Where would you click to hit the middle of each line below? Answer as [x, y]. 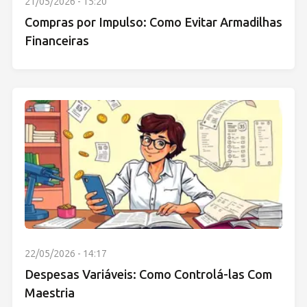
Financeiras [57, 41]
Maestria [50, 294]
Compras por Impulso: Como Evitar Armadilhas [153, 23]
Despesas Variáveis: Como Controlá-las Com [148, 275]
